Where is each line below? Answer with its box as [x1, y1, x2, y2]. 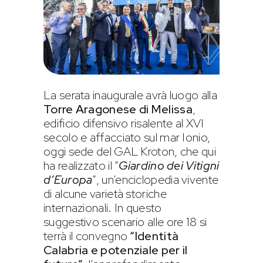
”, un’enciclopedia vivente [92, 171, 219, 187]
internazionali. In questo [43, 200, 162, 215]
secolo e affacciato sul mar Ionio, [43, 129, 211, 145]
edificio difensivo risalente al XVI [43, 115, 204, 131]
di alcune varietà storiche [43, 186, 167, 201]
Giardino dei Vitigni [119, 157, 220, 173]
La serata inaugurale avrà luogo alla [43, 87, 217, 103]
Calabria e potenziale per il [43, 242, 188, 258]
